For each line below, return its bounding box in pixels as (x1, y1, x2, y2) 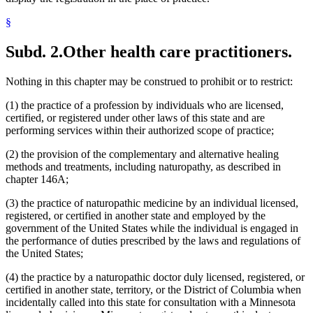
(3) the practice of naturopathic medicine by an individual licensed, (6, 197, 298, 210)
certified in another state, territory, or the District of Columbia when (6, 284, 301, 296)
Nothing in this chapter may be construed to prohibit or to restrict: (6, 75, 293, 88)
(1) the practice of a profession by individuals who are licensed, (6, 99, 284, 112)
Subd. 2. (6, 43, 63, 61)
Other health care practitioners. (63, 43, 292, 61)
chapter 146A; (6, 173, 68, 186)
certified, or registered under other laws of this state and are (6, 112, 265, 124)
